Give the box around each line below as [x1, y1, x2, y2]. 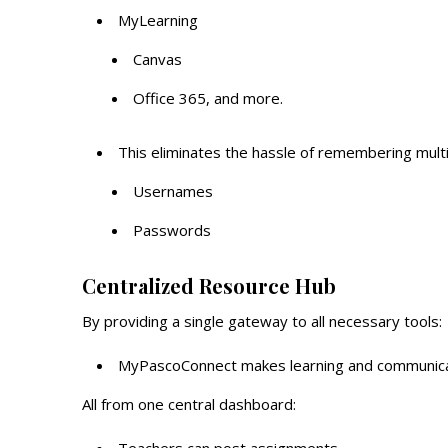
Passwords [133, 220, 211, 240]
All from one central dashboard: [82, 394, 296, 414]
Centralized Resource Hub [82, 272, 336, 299]
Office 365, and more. [133, 88, 283, 108]
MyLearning [118, 10, 198, 30]
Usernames [133, 181, 213, 201]
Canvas [133, 49, 182, 69]
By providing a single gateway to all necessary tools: [82, 311, 442, 331]
